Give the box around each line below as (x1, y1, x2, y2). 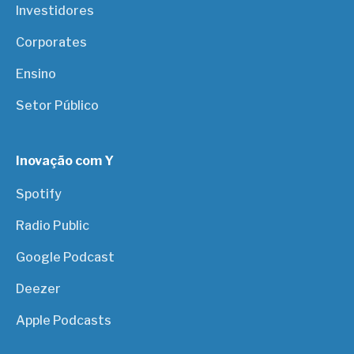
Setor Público (16, 97, 100, 113)
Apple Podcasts (16, 312, 112, 328)
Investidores (16, 2, 95, 18)
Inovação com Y (16, 153, 115, 168)
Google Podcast (16, 249, 115, 265)
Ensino (16, 66, 57, 81)
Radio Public (16, 217, 90, 233)
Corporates (16, 34, 88, 50)
